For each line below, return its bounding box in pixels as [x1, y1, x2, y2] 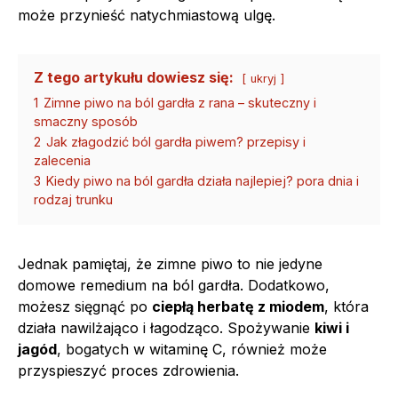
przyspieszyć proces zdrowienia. [18, 361, 239, 379]
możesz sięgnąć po [18, 297, 152, 315]
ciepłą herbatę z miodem [152, 297, 324, 315]
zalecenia [34, 152, 91, 168]
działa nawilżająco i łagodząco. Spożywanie [18, 318, 314, 337]
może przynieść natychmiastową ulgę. [18, 5, 275, 24]
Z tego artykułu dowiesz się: [34, 68, 234, 86]
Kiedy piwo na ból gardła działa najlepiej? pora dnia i [46, 172, 359, 188]
